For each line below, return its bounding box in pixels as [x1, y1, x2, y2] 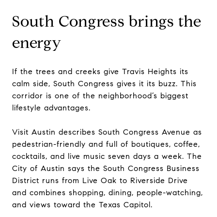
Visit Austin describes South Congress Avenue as [12, 127, 202, 137]
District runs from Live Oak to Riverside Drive [12, 175, 188, 185]
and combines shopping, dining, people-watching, [12, 187, 203, 197]
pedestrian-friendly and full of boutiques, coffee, [12, 139, 200, 149]
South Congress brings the [12, 11, 201, 31]
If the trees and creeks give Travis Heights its [12, 66, 188, 76]
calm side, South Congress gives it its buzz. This [12, 78, 197, 88]
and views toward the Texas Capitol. [12, 200, 153, 209]
